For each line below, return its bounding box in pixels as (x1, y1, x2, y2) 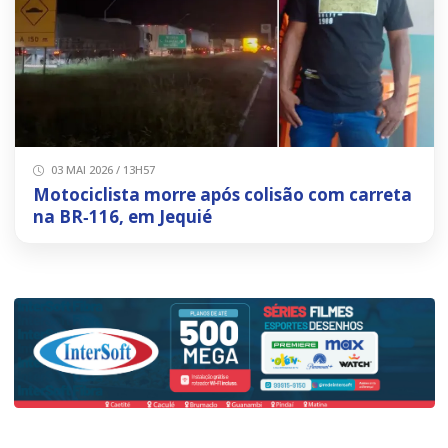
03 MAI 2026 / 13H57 (48, 162, 155, 178)
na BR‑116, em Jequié (32, 205, 212, 229)
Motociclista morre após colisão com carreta (32, 183, 412, 207)
